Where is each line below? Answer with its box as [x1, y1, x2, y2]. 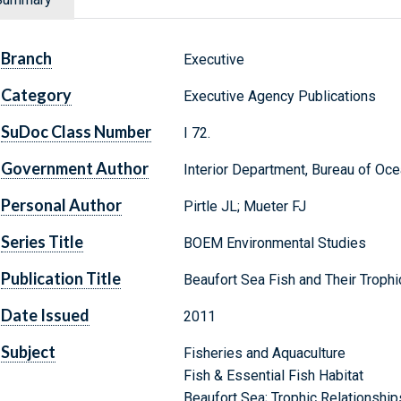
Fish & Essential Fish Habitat [183, 367, 363, 385]
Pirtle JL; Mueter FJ [183, 198, 306, 216]
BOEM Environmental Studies [183, 235, 366, 252]
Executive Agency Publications [183, 88, 376, 106]
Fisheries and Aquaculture [183, 345, 346, 363]
